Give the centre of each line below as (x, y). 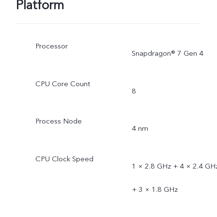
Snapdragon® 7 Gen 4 (167, 53)
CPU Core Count (62, 84)
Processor (51, 46)
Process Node (58, 121)
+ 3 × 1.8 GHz (155, 190)
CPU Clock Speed (64, 159)
